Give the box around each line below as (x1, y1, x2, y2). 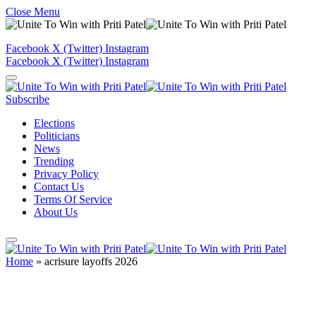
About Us (34, 206, 78, 218)
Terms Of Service (34, 193, 112, 205)
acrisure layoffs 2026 (44, 255, 138, 267)
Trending (34, 155, 74, 167)
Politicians (34, 130, 80, 142)
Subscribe (6, 93, 49, 105)
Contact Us (34, 181, 84, 193)
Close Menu (6, 6, 60, 18)
